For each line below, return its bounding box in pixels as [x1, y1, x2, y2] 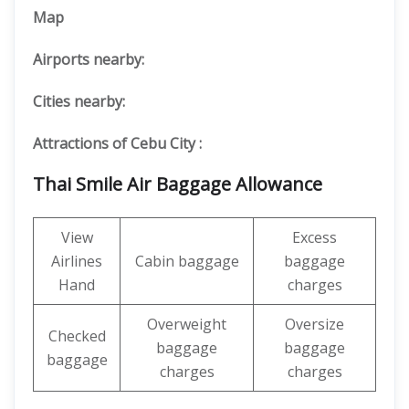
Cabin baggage [134, 251, 239, 271]
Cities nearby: [33, 91, 125, 111]
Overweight [147, 314, 226, 334]
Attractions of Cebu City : [33, 133, 202, 153]
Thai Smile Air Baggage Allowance [33, 172, 322, 196]
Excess [292, 227, 337, 247]
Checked [47, 326, 106, 346]
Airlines [51, 251, 102, 271]
